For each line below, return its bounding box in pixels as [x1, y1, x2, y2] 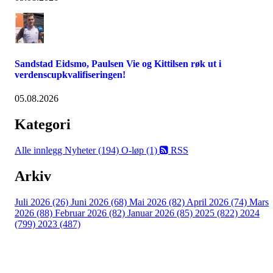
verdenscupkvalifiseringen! [15, 69, 126, 80]
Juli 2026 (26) [15, 197, 71, 208]
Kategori [15, 116, 71, 133]
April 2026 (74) [186, 197, 249, 208]
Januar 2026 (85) [127, 208, 195, 219]
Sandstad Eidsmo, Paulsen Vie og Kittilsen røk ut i [15, 58, 221, 69]
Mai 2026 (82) [129, 197, 186, 208]
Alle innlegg [15, 145, 65, 156]
